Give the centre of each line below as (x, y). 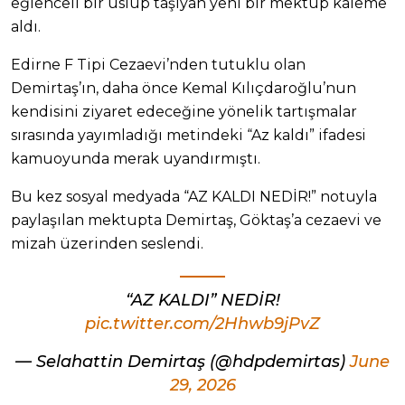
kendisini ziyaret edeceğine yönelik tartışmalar (184, 111)
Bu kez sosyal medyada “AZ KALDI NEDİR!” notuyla (194, 196)
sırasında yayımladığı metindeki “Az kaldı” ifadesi (188, 135)
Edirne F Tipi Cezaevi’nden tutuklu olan (158, 64)
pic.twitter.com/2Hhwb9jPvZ (202, 324)
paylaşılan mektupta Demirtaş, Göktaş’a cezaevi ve (196, 220)
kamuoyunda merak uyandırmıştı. (136, 158)
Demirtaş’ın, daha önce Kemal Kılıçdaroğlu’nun (184, 88)
